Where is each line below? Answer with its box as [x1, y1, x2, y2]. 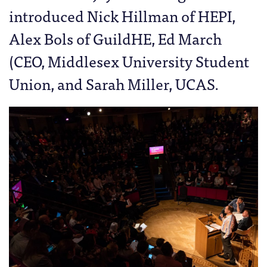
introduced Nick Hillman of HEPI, [9, 2, 235, 28]
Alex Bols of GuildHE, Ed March [9, 25, 222, 51]
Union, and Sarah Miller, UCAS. [9, 70, 219, 96]
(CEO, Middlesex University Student [9, 48, 249, 73]
